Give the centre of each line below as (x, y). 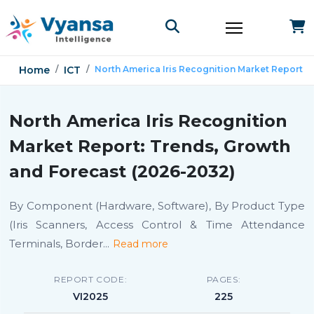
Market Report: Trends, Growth (150, 146)
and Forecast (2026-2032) (122, 171)
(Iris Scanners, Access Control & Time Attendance (157, 225)
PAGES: (224, 279)
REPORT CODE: (90, 279)
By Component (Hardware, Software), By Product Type (157, 206)
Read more (141, 244)
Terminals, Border (56, 244)
